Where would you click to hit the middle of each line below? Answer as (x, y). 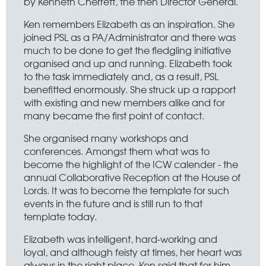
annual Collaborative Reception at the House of (132, 177)
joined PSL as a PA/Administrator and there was (130, 37)
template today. (60, 216)
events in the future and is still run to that (113, 203)
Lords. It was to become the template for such (126, 190)
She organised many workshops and (106, 138)
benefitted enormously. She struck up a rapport (130, 89)
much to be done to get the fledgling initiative (127, 50)
